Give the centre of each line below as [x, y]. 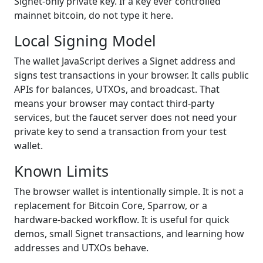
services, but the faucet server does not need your [126, 117]
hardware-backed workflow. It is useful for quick [122, 220]
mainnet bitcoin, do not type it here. [94, 15]
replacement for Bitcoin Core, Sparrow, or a [111, 205]
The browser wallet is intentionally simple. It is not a [129, 191]
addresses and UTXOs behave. [81, 248]
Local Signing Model [85, 41]
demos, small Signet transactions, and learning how [129, 234]
